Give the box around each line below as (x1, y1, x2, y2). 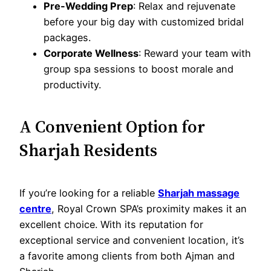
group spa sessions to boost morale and (44, 62, 233, 75)
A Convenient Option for (19, 115, 205, 139)
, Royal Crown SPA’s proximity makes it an (51, 202, 247, 215)
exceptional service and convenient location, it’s (19, 233, 244, 246)
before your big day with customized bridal (44, 15, 244, 28)
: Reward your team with (139, 47, 251, 59)
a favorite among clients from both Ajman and (19, 249, 235, 262)
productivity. (44, 78, 101, 91)
